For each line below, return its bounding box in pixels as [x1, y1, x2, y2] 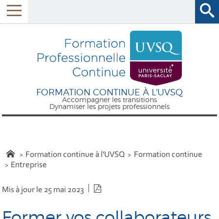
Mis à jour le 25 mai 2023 [2, 185, 85, 194]
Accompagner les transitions [62, 95, 157, 104]
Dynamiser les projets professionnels [49, 102, 170, 111]
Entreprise [11, 161, 47, 170]
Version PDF [102, 184, 145, 193]
